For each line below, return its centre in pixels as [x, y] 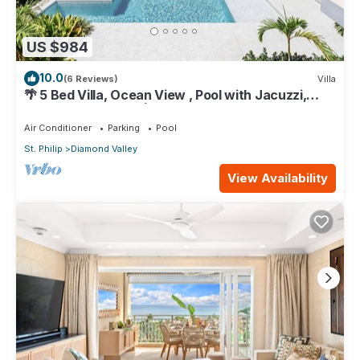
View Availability [278, 178]
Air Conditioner [58, 128]
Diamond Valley [104, 149]
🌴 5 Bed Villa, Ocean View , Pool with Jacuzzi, [166, 95]
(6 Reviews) [91, 78]
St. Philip [43, 149]
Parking [124, 128]
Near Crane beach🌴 [87, 110]
